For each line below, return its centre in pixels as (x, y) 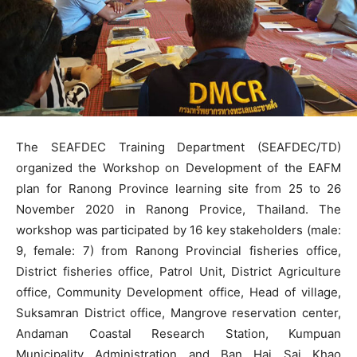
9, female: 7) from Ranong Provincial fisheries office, (178, 250)
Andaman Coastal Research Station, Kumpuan (178, 333)
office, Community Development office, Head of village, (178, 292)
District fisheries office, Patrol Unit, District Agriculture (178, 271)
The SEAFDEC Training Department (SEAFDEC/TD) (178, 147)
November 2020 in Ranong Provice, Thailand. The (178, 209)
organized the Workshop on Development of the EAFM (178, 167)
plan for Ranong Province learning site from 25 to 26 (178, 188)
